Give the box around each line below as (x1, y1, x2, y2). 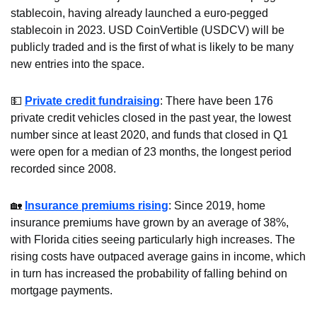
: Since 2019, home (168, 199, 265, 212)
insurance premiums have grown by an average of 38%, (11, 216, 289, 229)
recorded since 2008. (11, 162, 116, 175)
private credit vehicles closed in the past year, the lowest (11, 111, 291, 124)
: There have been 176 (160, 94, 273, 107)
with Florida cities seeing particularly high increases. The (11, 233, 295, 246)
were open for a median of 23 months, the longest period (11, 145, 292, 158)
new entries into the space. (11, 57, 144, 70)
